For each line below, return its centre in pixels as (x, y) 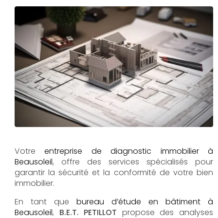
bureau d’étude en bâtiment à (145, 201)
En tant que (45, 201)
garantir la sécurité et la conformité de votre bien (114, 172)
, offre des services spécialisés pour (133, 162)
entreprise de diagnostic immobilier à (129, 151)
